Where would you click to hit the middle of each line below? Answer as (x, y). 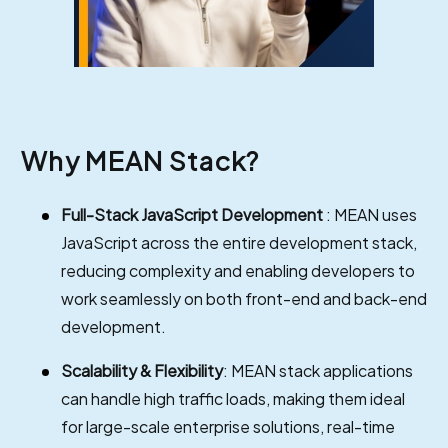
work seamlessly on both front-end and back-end (244, 298)
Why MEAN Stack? (140, 160)
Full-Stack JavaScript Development (193, 214)
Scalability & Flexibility (142, 370)
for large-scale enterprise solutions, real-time (228, 426)
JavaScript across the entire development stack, (239, 242)
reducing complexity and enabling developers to (238, 270)
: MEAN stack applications (318, 370)
